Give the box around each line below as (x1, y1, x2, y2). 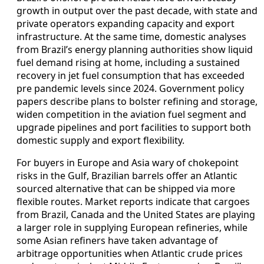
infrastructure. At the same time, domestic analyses (16, 30, 246, 44)
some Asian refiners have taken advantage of (16, 234, 218, 247)
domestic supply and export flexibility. (16, 134, 184, 147)
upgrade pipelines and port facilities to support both (16, 121, 251, 134)
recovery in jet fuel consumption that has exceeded (16, 69, 245, 82)
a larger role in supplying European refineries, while (16, 221, 247, 235)
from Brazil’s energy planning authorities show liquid (16, 43, 253, 57)
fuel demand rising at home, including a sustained (16, 56, 240, 70)
